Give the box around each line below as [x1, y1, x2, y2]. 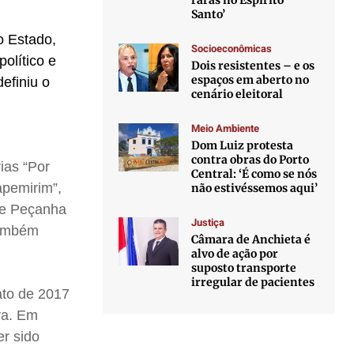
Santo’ [191, 7, 226, 21]
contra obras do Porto [191, 153, 310, 167]
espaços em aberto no [191, 73, 310, 87]
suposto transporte [191, 261, 297, 275]
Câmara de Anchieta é [191, 232, 311, 247]
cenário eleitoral [191, 87, 284, 101]
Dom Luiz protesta [191, 138, 294, 153]
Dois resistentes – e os [191, 58, 315, 73]
